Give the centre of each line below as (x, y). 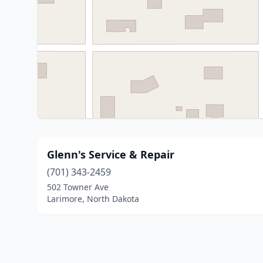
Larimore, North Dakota (93, 199)
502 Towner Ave (78, 187)
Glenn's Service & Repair (111, 154)
